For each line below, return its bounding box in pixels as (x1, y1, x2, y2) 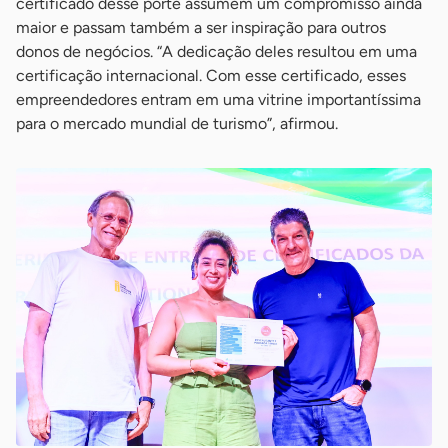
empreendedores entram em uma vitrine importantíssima (16, 90, 421, 110)
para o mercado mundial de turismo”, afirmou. (16, 114, 338, 134)
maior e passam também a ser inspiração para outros (16, 18, 386, 38)
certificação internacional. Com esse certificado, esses (16, 66, 406, 86)
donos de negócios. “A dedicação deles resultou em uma (16, 42, 417, 62)
